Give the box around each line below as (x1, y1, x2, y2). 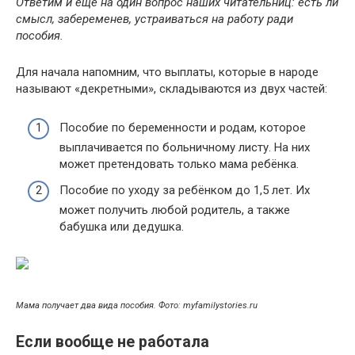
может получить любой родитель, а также (59, 203, 290, 217)
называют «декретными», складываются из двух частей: (16, 82, 327, 96)
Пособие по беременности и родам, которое (59, 120, 306, 135)
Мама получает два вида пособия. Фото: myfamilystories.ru (16, 300, 258, 311)
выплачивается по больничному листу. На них (59, 139, 310, 155)
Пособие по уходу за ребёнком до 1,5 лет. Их (59, 183, 310, 197)
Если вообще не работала (16, 333, 209, 352)
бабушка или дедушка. (59, 219, 184, 234)
